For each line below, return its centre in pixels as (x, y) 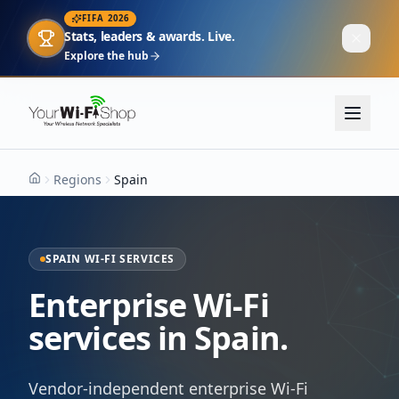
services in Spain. (158, 338)
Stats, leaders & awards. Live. (150, 36)
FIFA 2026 (106, 18)
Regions (77, 179)
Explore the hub (106, 56)
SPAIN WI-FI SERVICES (110, 259)
